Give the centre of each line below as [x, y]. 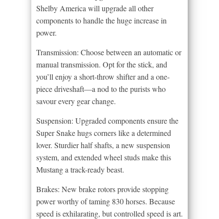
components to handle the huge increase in [101, 20]
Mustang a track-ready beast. [80, 169]
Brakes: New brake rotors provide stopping [102, 189]
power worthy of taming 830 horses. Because [106, 201]
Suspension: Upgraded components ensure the [107, 120]
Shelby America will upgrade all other [95, 8]
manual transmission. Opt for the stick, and [102, 64]
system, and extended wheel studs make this [104, 157]
